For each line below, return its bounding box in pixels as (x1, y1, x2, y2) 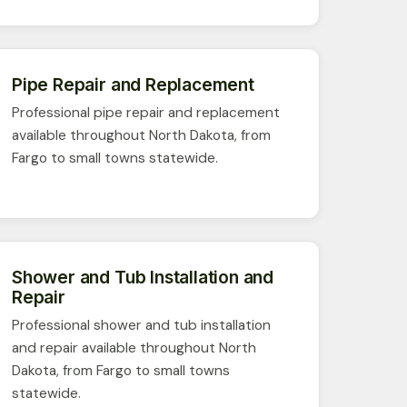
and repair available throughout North (12, 338, 256, 357)
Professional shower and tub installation (12, 315, 271, 334)
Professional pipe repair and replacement (12, 103, 280, 122)
